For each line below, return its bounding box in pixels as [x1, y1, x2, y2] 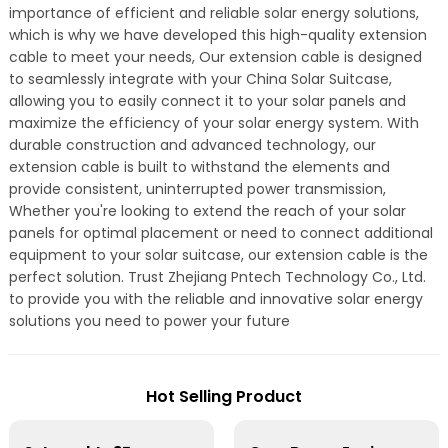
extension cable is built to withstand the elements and [8, 157, 390, 177]
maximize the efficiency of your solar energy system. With [8, 113, 419, 133]
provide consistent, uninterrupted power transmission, [8, 179, 386, 199]
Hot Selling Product [145, 384, 302, 408]
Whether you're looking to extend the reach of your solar [8, 201, 406, 221]
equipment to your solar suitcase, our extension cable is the [8, 245, 428, 265]
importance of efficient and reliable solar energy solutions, [8, 3, 419, 23]
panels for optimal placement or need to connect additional [8, 223, 433, 243]
